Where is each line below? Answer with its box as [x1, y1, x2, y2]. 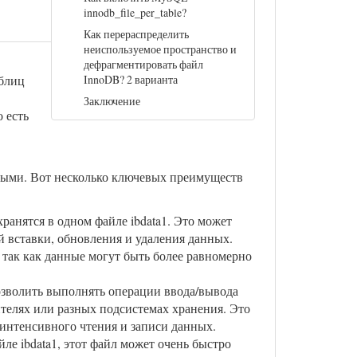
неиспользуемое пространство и [84, 41, 237, 57]
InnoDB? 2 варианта [84, 72, 178, 88]
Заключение [84, 93, 140, 109]
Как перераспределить [84, 26, 189, 42]
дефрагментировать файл [84, 57, 203, 73]
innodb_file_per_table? [84, 5, 186, 21]
